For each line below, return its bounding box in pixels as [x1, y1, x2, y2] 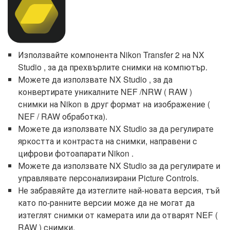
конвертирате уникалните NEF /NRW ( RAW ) [18, 86, 192, 98]
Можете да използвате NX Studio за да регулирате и [18, 160, 220, 172]
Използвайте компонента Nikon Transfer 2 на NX [18, 49, 204, 61]
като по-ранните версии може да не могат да [18, 197, 195, 209]
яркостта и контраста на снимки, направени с [18, 135, 197, 147]
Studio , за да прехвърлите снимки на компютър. [18, 61, 207, 73]
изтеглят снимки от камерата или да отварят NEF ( [18, 209, 218, 221]
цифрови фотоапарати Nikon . [18, 147, 133, 160]
